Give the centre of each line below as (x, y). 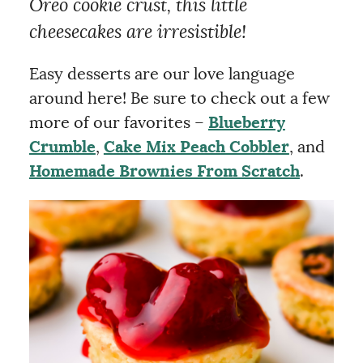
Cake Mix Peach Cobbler (196, 147)
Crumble (62, 147)
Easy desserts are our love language (162, 75)
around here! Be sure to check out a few (179, 99)
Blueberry (246, 123)
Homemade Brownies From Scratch (164, 172)
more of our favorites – (118, 123)
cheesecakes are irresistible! (137, 32)
